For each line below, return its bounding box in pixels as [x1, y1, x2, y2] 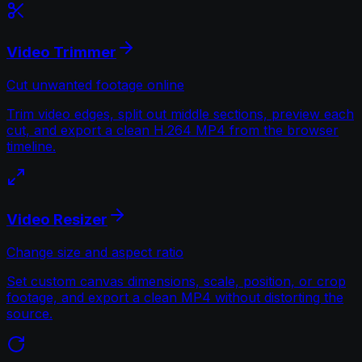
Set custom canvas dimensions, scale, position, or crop [6, 272, 346, 289]
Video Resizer [6, 209, 107, 229]
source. [6, 305, 53, 322]
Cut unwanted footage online [6, 77, 184, 94]
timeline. [6, 138, 56, 155]
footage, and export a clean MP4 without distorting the [6, 288, 343, 305]
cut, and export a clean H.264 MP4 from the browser [6, 122, 339, 139]
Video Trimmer [6, 43, 116, 62]
